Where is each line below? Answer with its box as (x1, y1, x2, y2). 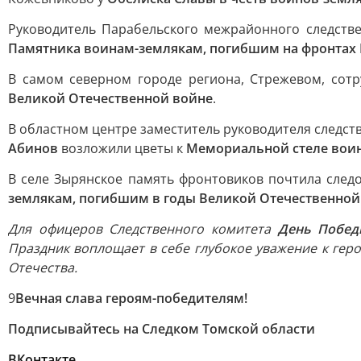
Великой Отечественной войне (8, 89, 213, 107)
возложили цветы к (58, 139, 186, 157)
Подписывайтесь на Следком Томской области (8, 320, 315, 338)
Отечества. (8, 259, 77, 276)
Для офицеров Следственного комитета (8, 220, 278, 238)
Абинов (8, 139, 58, 157)
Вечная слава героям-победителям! (15, 289, 247, 307)
